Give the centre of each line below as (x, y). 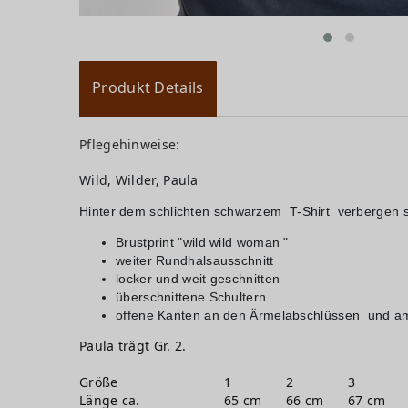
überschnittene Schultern (191, 297)
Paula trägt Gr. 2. (133, 346)
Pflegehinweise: (130, 145)
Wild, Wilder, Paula (141, 180)
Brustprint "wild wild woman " (202, 243)
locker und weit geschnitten (198, 279)
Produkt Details (148, 88)
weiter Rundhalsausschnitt (195, 261)
